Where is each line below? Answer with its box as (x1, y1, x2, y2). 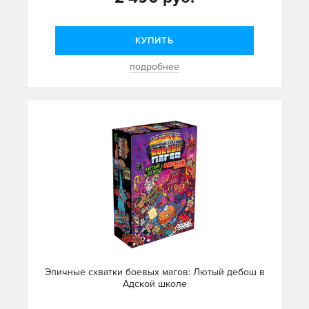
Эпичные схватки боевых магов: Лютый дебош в (44, 266, 265, 279)
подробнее (130, 61, 179, 73)
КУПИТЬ (135, 35, 174, 47)
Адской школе (122, 278, 187, 290)
